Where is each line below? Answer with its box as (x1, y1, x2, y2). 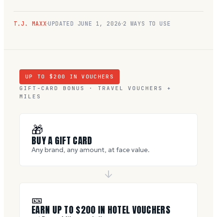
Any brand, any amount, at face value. (31, 145, 150, 154)
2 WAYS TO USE (123, 19, 171, 27)
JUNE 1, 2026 (77, 19, 122, 27)
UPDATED (48, 19, 77, 27)
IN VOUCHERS (65, 73, 114, 80)
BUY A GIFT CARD (31, 133, 93, 147)
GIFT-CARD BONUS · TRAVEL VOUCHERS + (19, 84, 172, 92)
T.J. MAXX (14, 19, 47, 27)
